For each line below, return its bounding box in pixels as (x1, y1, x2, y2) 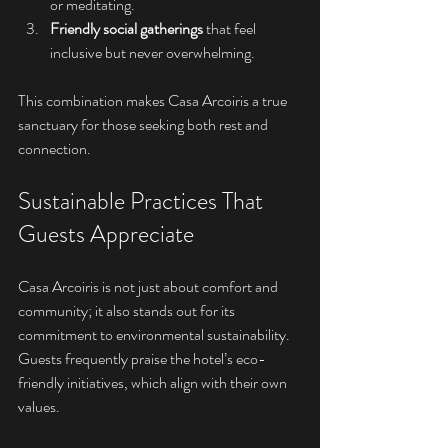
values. (18, 395, 60, 419)
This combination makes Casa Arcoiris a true (18, 89, 290, 113)
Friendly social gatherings (50, 17, 203, 41)
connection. (18, 137, 91, 161)
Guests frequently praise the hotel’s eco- (18, 347, 266, 371)
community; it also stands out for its (18, 299, 238, 323)
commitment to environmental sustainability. (18, 323, 293, 347)
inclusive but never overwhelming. (50, 41, 255, 65)
